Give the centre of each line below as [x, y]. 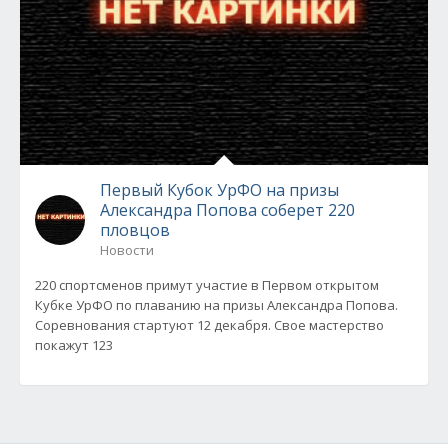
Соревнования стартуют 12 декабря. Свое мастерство [209, 325]
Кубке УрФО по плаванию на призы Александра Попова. [216, 305]
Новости [127, 250]
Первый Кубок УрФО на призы [219, 190]
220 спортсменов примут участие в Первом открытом [207, 285]
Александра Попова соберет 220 [227, 210]
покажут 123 [74, 345]
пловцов [135, 230]
